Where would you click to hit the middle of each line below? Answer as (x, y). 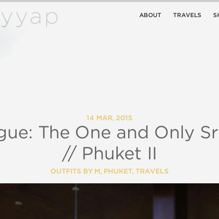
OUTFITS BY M (75, 172)
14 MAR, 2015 (109, 118)
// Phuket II (109, 154)
